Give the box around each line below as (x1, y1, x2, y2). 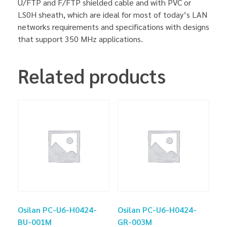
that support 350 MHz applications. (18, 33, 143, 44)
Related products (18, 62, 166, 88)
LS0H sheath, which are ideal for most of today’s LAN (18, 9, 207, 20)
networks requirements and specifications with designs (18, 21, 209, 32)
